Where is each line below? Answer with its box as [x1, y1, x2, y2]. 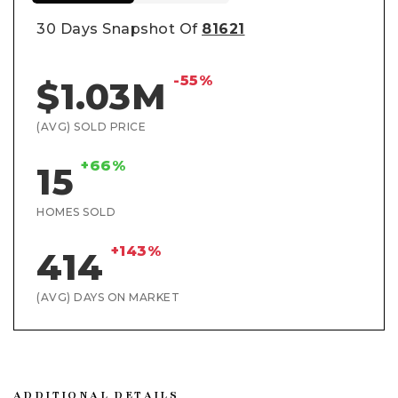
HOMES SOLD [36, 204, 115, 219]
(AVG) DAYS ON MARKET [36, 290, 179, 304]
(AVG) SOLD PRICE [36, 119, 146, 133]
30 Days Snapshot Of [36, 20, 202, 37]
